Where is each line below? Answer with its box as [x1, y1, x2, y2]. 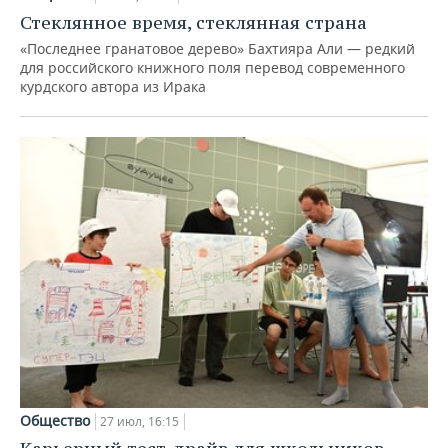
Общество [20, 411, 90, 431]
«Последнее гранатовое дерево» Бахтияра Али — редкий [20, 38, 415, 58]
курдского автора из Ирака [20, 76, 206, 96]
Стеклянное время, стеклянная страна [20, 10, 367, 34]
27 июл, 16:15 [100, 413, 179, 431]
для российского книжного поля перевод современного [20, 57, 405, 77]
